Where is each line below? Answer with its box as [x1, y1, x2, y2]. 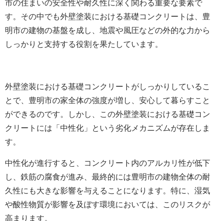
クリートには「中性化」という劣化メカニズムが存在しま [5, 124, 210, 133]
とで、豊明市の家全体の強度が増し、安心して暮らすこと [5, 96, 210, 105]
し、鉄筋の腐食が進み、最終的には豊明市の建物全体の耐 [5, 173, 210, 182]
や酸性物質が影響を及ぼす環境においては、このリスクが [5, 200, 210, 209]
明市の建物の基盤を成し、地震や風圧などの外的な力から [5, 26, 210, 35]
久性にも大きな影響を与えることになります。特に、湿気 [5, 186, 210, 195]
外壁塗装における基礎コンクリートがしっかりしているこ [5, 82, 210, 91]
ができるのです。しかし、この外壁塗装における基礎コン [5, 110, 210, 119]
